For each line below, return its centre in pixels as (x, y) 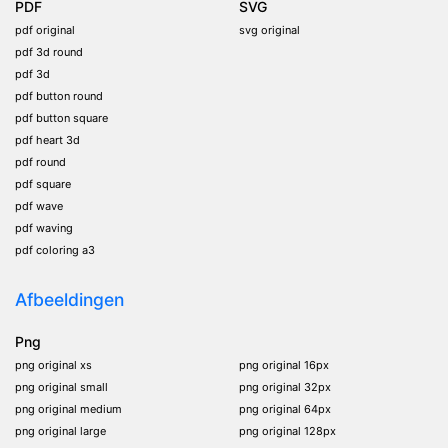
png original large (60, 430)
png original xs (53, 364)
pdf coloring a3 (55, 249)
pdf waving (44, 227)
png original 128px (287, 430)
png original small (61, 386)
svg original (269, 29)
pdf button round (59, 95)
